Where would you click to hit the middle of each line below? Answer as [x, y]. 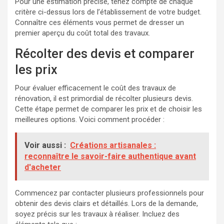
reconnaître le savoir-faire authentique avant [110, 156]
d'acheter [43, 167]
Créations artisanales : [113, 145]
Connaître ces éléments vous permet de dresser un [99, 23]
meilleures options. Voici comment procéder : [90, 120]
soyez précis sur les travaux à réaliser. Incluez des [97, 214]
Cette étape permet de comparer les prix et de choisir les [108, 109]
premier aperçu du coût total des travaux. [82, 33]
